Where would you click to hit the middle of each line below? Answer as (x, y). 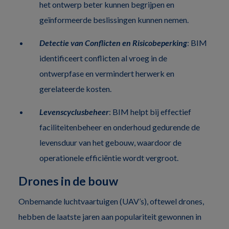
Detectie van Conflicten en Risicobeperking (113, 42)
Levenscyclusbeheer (74, 111)
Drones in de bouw (68, 181)
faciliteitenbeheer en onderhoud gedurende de (119, 127)
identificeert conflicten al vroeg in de (103, 58)
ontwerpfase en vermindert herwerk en (107, 73)
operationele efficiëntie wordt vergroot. (109, 157)
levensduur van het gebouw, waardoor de (110, 142)
